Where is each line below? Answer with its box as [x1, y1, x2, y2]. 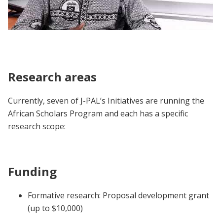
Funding [8, 163, 57, 180]
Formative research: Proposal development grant [28, 189, 209, 201]
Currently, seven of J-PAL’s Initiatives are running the [8, 95, 204, 106]
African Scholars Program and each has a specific [8, 108, 188, 119]
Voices [16, 48, 43, 60]
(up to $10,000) [28, 202, 83, 214]
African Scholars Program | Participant [16, 36, 182, 48]
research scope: [8, 120, 66, 132]
